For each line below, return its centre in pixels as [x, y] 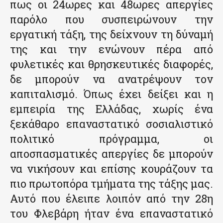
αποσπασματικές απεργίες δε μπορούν [111, 154]
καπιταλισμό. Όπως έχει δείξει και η [111, 94]
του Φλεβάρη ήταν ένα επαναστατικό [111, 214]
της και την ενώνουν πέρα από [111, 49]
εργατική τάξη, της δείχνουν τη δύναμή [111, 34]
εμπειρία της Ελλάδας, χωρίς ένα [111, 109]
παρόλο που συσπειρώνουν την [111, 19]
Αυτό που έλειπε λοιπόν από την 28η [111, 199]
